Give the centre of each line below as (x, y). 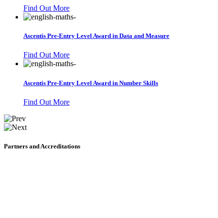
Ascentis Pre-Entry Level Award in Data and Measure (96, 36)
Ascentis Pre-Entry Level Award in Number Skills (91, 83)
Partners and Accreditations (42, 146)
